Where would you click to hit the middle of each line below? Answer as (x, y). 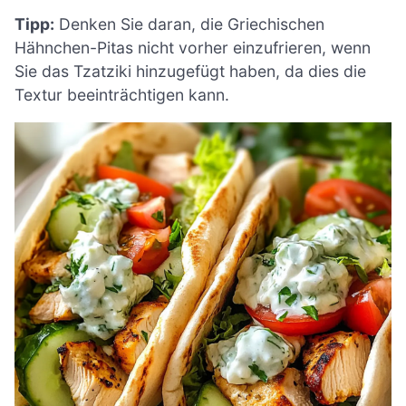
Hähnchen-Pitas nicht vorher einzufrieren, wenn (193, 47)
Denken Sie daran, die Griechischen (189, 24)
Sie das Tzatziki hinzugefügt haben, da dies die (190, 71)
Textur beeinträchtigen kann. (122, 94)
